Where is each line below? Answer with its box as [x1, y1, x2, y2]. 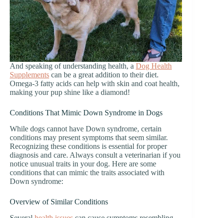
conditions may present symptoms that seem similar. [10, 133, 168, 142]
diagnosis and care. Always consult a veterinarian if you [10, 150, 181, 159]
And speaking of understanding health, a [10, 62, 136, 70]
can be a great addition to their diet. [49, 71, 159, 79]
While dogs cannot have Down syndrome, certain [10, 124, 162, 133]
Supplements [10, 71, 49, 79]
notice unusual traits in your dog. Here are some [10, 159, 156, 168]
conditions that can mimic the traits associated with [10, 168, 164, 177]
